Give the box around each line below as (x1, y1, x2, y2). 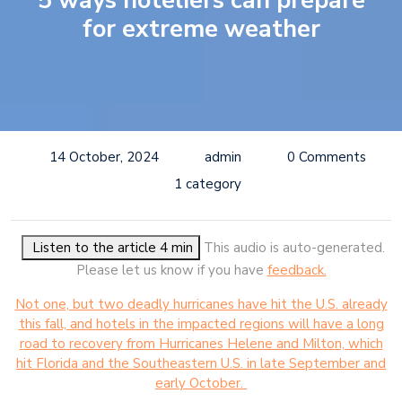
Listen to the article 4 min (159, 238, 193, 257)
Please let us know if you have (75, 260, 267, 279)
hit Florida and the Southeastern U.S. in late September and (16, 354, 386, 372)
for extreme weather (82, 13, 320, 46)
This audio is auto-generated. (199, 238, 385, 257)
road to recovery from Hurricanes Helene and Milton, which (19, 334, 383, 353)
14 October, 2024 (49, 147, 160, 166)
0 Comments (286, 147, 366, 166)
